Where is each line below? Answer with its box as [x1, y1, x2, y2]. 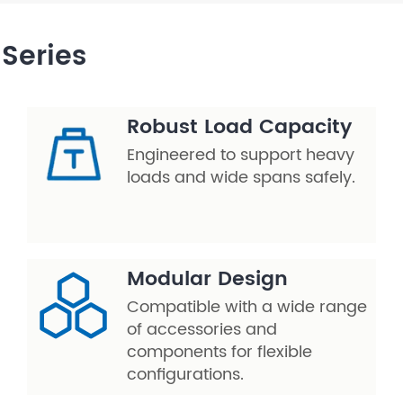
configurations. [127, 362, 244, 389]
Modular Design [127, 263, 288, 297]
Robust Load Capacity [127, 111, 352, 145]
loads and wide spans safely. [127, 165, 355, 192]
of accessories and [127, 317, 277, 344]
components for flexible [127, 339, 312, 366]
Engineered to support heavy [127, 142, 354, 169]
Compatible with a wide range [127, 294, 367, 321]
